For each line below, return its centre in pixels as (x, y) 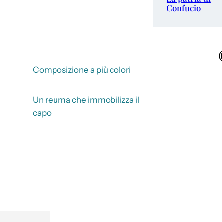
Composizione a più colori (82, 70)
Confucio (183, 8)
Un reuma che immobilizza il (86, 99)
